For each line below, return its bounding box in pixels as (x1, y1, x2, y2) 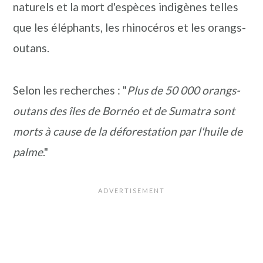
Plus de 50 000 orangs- (127, 83, 241, 97)
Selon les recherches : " (13, 83, 127, 97)
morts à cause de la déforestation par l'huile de (13, 124, 243, 138)
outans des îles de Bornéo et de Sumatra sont (13, 104, 235, 117)
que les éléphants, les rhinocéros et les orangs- (13, 21, 247, 34)
